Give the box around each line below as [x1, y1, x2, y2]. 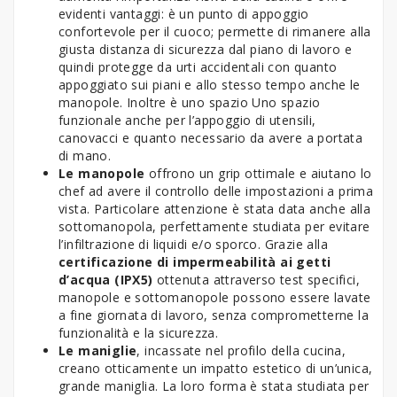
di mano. [58, 146, 112, 164]
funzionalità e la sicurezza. [58, 323, 222, 341]
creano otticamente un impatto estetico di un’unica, [58, 359, 373, 377]
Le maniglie [58, 341, 137, 359]
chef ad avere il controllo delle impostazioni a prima [58, 182, 374, 199]
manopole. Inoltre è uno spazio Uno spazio [58, 93, 321, 111]
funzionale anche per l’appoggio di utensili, [58, 111, 316, 128]
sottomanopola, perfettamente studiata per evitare [58, 217, 370, 235]
